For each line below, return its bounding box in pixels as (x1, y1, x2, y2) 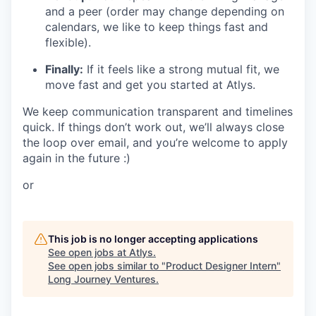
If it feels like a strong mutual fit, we (83, 61, 279, 76)
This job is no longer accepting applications (48, 232, 258, 245)
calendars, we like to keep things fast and (45, 19, 268, 34)
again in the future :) (23, 150, 130, 165)
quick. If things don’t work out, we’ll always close (23, 119, 284, 134)
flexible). (45, 35, 91, 49)
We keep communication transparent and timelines (23, 104, 293, 119)
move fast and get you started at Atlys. (45, 77, 255, 92)
